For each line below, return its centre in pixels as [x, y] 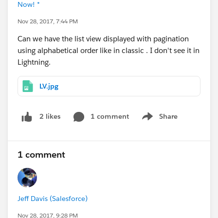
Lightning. [34, 62]
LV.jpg [49, 86]
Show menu [158, 121]
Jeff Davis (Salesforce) [53, 198]
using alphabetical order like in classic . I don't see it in [109, 50]
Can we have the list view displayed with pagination [103, 39]
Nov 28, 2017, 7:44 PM [48, 21]
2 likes [50, 117]
